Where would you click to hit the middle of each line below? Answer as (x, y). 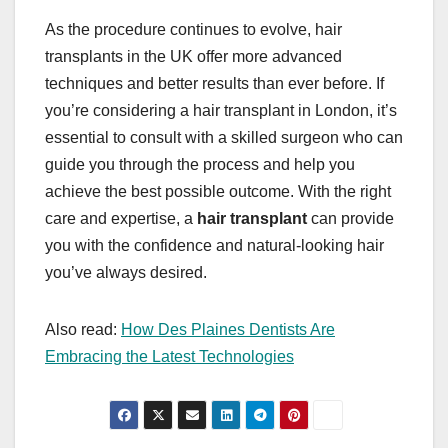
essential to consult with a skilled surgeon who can (224, 138)
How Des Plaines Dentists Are (228, 330)
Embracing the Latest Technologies (169, 357)
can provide (350, 219)
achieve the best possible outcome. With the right (218, 192)
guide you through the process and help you (200, 165)
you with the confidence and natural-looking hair (214, 246)
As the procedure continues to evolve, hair (193, 30)
